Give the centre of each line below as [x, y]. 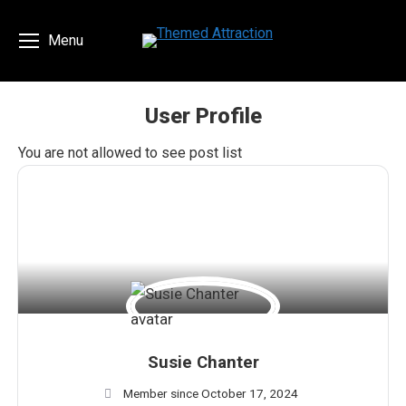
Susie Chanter [203, 363]
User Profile [203, 116]
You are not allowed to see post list [130, 153]
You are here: [243, 144]
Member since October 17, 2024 [211, 394]
